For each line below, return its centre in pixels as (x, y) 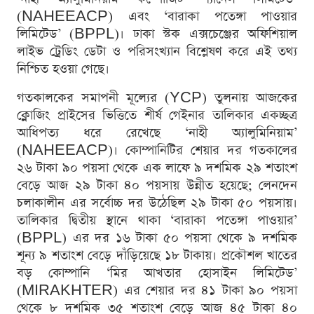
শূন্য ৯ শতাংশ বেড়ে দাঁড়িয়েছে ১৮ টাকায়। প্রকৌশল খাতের (157, 255)
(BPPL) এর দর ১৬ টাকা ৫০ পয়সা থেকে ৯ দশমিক (157, 238)
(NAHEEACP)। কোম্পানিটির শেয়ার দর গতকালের (157, 150)
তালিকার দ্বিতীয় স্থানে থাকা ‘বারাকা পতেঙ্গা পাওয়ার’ (157, 220)
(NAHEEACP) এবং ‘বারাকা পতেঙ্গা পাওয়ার (157, 16)
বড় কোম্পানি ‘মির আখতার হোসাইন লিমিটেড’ (157, 273)
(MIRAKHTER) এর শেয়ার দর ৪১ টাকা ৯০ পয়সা (157, 290)
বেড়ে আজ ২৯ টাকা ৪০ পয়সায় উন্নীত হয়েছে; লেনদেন (157, 185)
